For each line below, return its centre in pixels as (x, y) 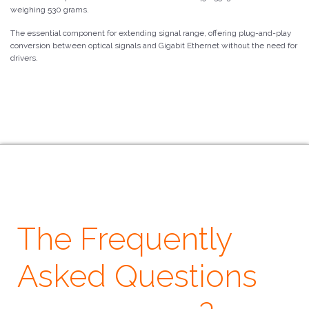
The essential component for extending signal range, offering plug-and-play (151, 33)
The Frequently (124, 239)
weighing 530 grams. (50, 10)
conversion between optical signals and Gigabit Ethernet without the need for (154, 46)
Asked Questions (137, 277)
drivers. (24, 58)
